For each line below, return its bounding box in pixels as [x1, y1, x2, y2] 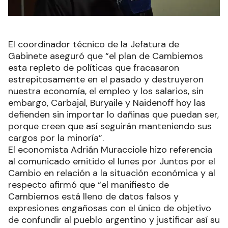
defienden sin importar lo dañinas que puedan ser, [8, 108, 219, 121]
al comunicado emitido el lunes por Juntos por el [8, 155, 215, 168]
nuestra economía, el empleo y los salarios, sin [8, 85, 204, 98]
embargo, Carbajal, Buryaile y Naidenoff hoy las [8, 97, 206, 109]
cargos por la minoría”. [8, 132, 104, 145]
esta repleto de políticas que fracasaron [8, 62, 179, 74]
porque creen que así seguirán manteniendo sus [8, 120, 212, 133]
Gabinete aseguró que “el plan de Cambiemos [8, 50, 203, 63]
